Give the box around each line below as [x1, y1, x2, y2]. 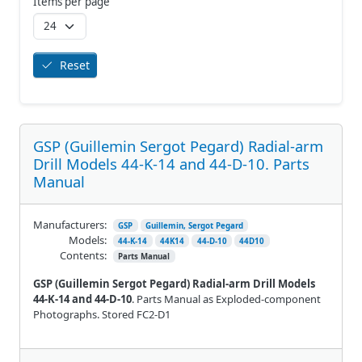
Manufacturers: [33, 217, 107, 232]
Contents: [60, 247, 107, 263]
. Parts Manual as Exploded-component [132, 291, 321, 306]
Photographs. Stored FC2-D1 [33, 306, 170, 322]
